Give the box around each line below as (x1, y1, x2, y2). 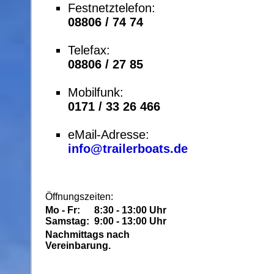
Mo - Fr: (45, 205, 83, 216)
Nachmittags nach (45, 229, 130, 240)
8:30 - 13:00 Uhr (94, 205, 166, 216)
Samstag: (45, 216, 92, 227)
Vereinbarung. (45, 240, 111, 251)
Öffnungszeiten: (45, 191, 113, 202)
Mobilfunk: (68, 86, 124, 100)
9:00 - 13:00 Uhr (94, 216, 166, 227)
